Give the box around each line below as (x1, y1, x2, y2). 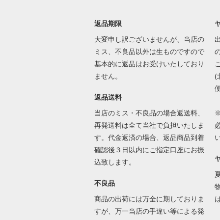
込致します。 (94, 158, 137, 166)
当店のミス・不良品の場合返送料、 (94, 109, 204, 117)
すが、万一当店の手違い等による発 (94, 207, 204, 215)
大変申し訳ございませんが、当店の (94, 35, 204, 43)
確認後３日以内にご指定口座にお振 (94, 146, 204, 154)
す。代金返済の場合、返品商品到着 (94, 134, 204, 141)
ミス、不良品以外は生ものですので (94, 48, 204, 55)
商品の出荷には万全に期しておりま (94, 195, 204, 203)
